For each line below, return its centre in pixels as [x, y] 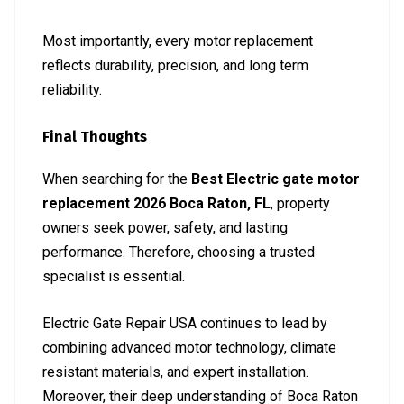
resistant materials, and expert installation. [175, 372]
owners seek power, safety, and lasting [165, 228]
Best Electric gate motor [275, 179]
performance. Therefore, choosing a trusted [179, 252]
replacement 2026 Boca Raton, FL [156, 203]
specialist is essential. [114, 276]
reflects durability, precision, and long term [175, 65]
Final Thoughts [95, 137]
